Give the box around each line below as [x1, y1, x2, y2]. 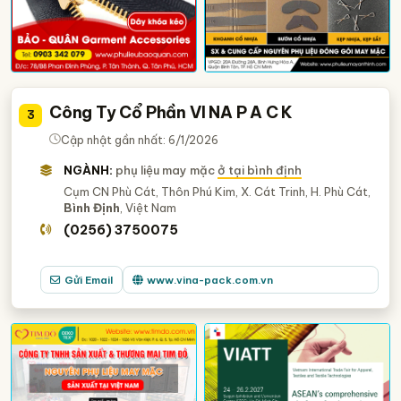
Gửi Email [64, 272, 114, 286]
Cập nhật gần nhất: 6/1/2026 [61, 132, 218, 147]
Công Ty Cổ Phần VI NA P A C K [49, 101, 294, 123]
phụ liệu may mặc [115, 162, 218, 177]
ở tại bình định [218, 162, 303, 177]
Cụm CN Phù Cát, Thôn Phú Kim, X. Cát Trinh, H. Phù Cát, [64, 183, 371, 199]
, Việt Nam [120, 200, 177, 215]
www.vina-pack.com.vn [147, 272, 274, 286]
